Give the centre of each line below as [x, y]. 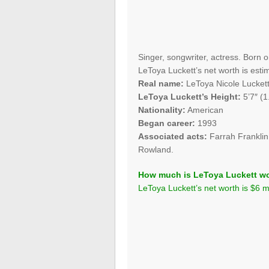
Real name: [161, 84]
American [205, 110]
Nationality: [162, 110]
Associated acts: [173, 137]
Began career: [167, 123]
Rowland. [156, 150]
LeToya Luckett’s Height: [190, 97]
